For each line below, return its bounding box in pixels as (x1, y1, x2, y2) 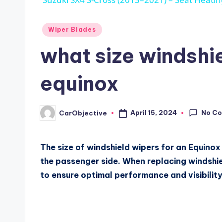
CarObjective (59, 109, 107, 117)
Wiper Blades (48, 26, 96, 34)
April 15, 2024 (130, 109, 177, 117)
